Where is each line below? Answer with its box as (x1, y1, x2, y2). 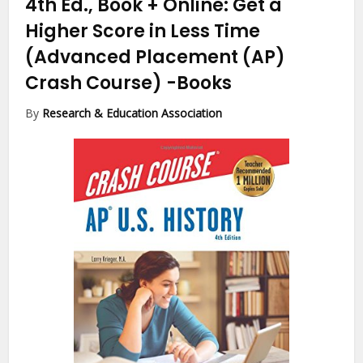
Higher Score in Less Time (25, 18, 261, 44)
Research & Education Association (42, 105, 223, 121)
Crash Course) (25, 70, 167, 96)
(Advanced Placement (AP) (25, 44, 286, 70)
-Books (166, 70, 233, 96)
